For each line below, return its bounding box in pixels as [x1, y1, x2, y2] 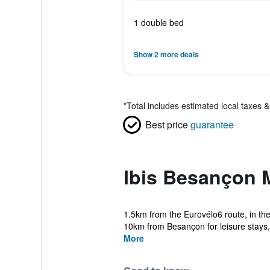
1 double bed [133, 16, 184, 28]
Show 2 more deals [133, 49, 199, 60]
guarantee [190, 118, 234, 131]
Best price [145, 118, 188, 131]
